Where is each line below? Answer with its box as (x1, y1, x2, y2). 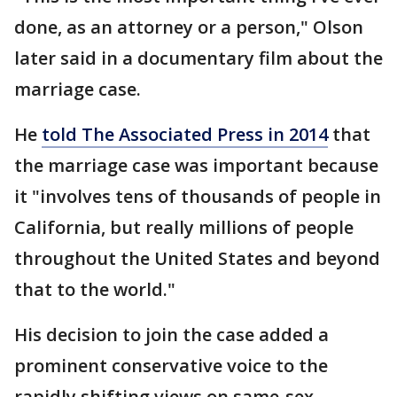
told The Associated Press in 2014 (42, 122, 328, 146)
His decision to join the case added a (14, 323, 329, 346)
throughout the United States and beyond (14, 246, 380, 270)
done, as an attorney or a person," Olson (14, 15, 363, 39)
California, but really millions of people (14, 215, 354, 239)
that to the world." (14, 277, 175, 301)
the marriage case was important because (14, 153, 378, 177)
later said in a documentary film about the (14, 46, 383, 70)
